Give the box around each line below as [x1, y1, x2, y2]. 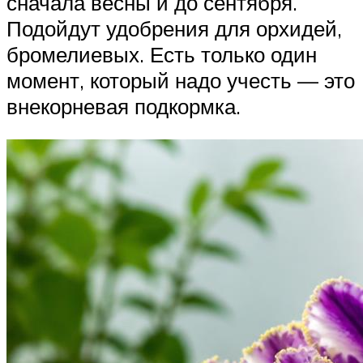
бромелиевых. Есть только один [6, 41, 317, 67]
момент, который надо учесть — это [6, 66, 355, 93]
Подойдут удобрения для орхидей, [6, 15, 342, 41]
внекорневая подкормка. [6, 92, 241, 119]
